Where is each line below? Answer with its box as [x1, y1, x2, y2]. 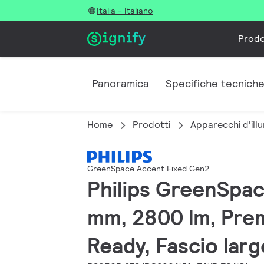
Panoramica [92, 77, 149, 90]
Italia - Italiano [97, 5, 153, 16]
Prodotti [133, 118, 170, 131]
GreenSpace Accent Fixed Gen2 [87, 163, 210, 174]
